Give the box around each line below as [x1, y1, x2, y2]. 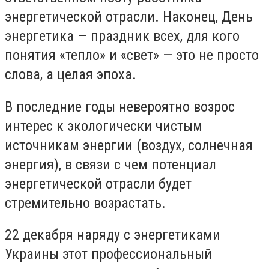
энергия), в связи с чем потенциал [5, 156, 216, 173]
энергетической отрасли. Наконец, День [5, 8, 253, 26]
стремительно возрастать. [5, 194, 166, 211]
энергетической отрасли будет [5, 175, 192, 192]
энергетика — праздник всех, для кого [5, 28, 240, 45]
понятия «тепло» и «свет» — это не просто [5, 47, 259, 64]
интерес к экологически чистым [5, 117, 202, 134]
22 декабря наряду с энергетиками [5, 226, 220, 244]
